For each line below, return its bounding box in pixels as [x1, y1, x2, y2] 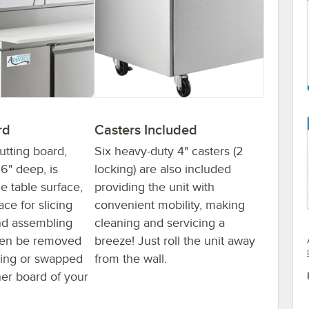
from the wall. [94, 251, 167, 266]
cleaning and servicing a [94, 215, 225, 230]
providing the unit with [94, 179, 215, 194]
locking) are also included [94, 161, 231, 176]
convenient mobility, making [94, 197, 245, 212]
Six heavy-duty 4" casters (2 [94, 143, 243, 158]
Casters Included [94, 121, 197, 137]
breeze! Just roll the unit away [94, 233, 255, 248]
